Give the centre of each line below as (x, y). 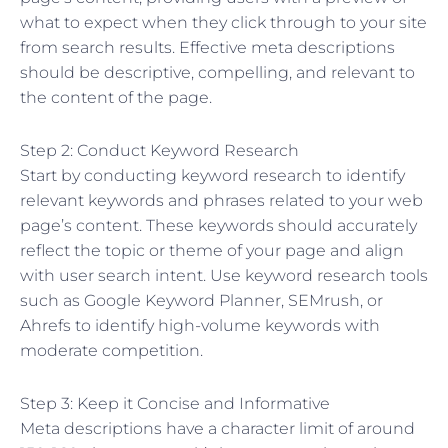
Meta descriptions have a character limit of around (217, 428)
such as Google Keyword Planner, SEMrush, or (201, 300)
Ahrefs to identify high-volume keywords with (200, 325)
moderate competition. (111, 350)
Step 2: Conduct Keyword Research (159, 150)
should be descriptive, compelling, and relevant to (217, 72)
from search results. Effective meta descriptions (207, 47)
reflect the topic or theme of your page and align (212, 250)
